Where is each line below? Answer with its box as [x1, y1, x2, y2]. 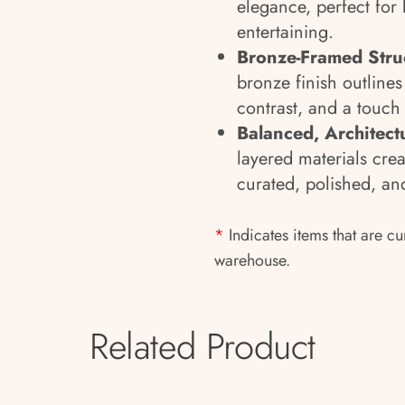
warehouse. [214, 249, 290, 272]
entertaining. [237, 19, 334, 45]
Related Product [89, 320, 316, 372]
